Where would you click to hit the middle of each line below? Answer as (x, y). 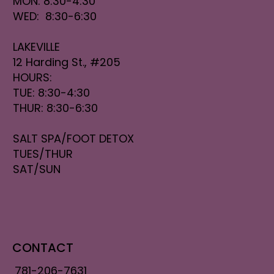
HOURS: (33, 77)
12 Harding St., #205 (67, 62)
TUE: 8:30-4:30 (52, 92)
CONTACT (43, 248)
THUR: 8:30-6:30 (56, 108)
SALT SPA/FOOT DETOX (74, 138)
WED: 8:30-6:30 (55, 16)
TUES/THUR (43, 154)
